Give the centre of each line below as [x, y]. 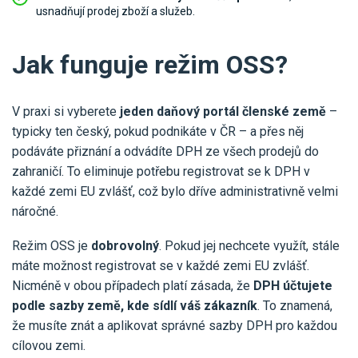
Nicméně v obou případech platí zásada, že [133, 286]
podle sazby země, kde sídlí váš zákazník [135, 306]
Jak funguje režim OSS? [150, 65]
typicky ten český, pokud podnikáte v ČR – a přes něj [158, 131]
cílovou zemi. [49, 346]
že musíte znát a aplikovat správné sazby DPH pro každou [175, 326]
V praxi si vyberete [66, 111]
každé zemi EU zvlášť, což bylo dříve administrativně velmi [175, 191]
